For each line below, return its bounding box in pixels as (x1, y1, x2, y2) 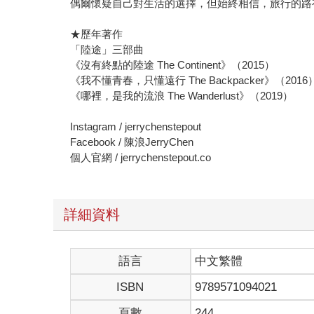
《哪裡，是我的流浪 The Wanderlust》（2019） (70, 89, 294, 102)
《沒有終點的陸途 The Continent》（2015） (70, 58, 275, 71)
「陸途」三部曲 (70, 43, 144, 55)
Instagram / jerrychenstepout (70, 120, 202, 132)
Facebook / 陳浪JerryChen (70, 135, 194, 148)
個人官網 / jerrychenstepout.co (70, 151, 214, 163)
